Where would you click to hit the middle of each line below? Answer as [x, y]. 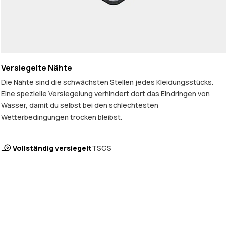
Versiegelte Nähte [37, 67]
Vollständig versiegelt [52, 148]
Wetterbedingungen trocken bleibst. [62, 117]
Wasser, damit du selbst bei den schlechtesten [80, 105]
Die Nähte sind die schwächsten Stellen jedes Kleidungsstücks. [107, 82]
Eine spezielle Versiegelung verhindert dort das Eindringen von [105, 93]
